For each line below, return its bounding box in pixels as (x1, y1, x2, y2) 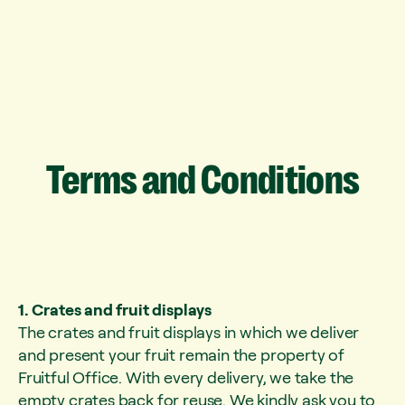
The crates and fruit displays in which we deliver (18, 322, 360, 342)
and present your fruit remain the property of (18, 344, 344, 364)
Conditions (201, 157, 360, 203)
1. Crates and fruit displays (18, 299, 212, 319)
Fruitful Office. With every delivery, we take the (18, 367, 354, 387)
